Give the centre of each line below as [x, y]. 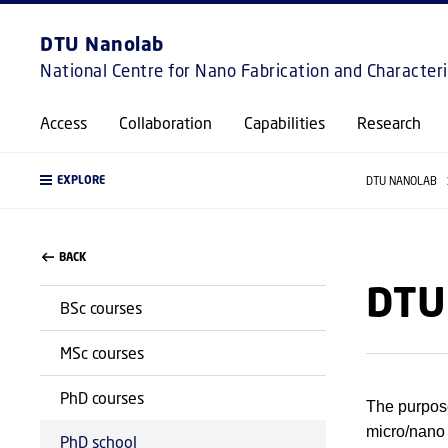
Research [389, 122]
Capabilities [284, 122]
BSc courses [101, 307]
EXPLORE [81, 180]
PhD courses [102, 397]
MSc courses [102, 352]
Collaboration [165, 122]
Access [63, 122]
